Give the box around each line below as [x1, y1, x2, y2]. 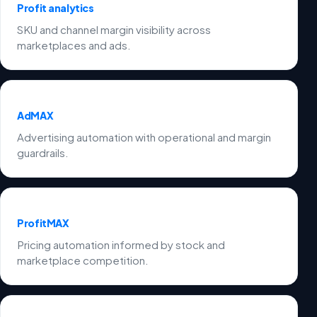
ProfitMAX [17, 216, 69, 229]
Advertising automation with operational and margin [17, 130, 272, 144]
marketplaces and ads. [17, 38, 132, 52]
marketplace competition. [17, 253, 149, 267]
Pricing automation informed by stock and [17, 238, 226, 252]
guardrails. [17, 146, 69, 160]
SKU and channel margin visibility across [17, 23, 212, 37]
